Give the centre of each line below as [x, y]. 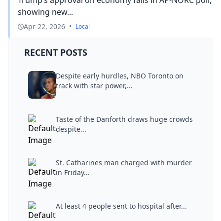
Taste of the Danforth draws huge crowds [124, 119]
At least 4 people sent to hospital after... [121, 206]
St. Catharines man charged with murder [124, 162]
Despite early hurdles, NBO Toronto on [120, 75]
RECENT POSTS [56, 52]
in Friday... [73, 172]
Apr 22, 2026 [44, 26]
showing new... [45, 12]
